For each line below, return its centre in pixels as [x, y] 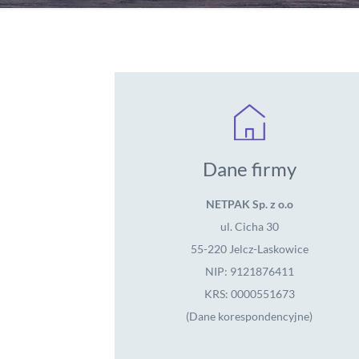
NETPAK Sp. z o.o [249, 204]
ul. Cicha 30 [249, 226]
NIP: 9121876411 [249, 271]
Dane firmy [249, 169]
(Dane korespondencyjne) [250, 316]
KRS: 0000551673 [249, 294]
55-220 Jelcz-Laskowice [249, 249]
